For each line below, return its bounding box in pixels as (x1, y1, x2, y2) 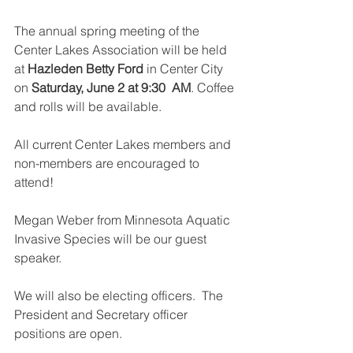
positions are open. (14, 325, 128, 341)
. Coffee (191, 80, 237, 95)
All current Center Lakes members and (14, 136, 234, 152)
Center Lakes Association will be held (14, 42, 230, 58)
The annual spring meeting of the (14, 23, 203, 39)
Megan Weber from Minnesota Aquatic (14, 212, 233, 228)
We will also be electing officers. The (14, 288, 226, 303)
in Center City (143, 61, 226, 76)
